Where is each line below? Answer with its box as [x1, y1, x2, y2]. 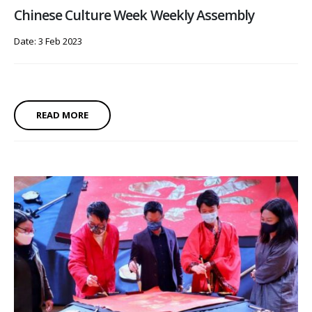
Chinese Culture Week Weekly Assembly [14, 6, 254, 25]
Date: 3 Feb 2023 [14, 34, 82, 47]
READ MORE [36, 108, 88, 121]
